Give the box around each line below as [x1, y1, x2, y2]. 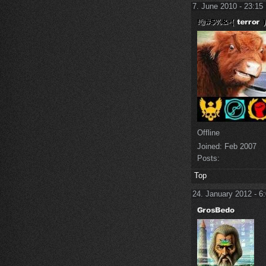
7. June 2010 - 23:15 [192, 1, 263, 11]
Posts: [197, 154, 220, 163]
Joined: [197, 142, 222, 151]
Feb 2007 [222, 142, 256, 151]
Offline [197, 128, 220, 138]
